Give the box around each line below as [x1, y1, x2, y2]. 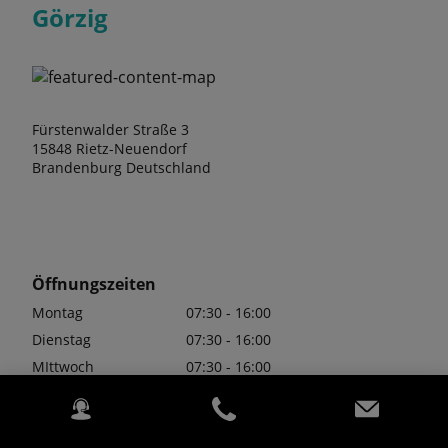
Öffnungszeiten [32, 273, 156, 296]
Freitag [32, 411, 78, 431]
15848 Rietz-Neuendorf [32, 139, 187, 159]
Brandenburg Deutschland [32, 158, 211, 178]
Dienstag [32, 330, 91, 350]
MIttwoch [32, 357, 94, 377]
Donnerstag [32, 384, 110, 404]
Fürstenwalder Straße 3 [32, 120, 189, 140]
